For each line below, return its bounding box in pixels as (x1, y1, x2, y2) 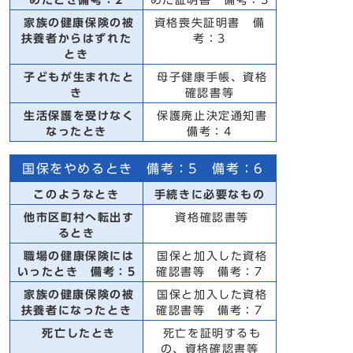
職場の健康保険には (18, 251, 135, 262)
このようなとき (33, 189, 120, 200)
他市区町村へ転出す (18, 212, 135, 223)
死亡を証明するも (158, 328, 262, 339)
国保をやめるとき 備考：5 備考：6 (22, 162, 264, 175)
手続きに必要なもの (154, 189, 266, 200)
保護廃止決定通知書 (151, 110, 268, 121)
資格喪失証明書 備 (154, 17, 266, 28)
